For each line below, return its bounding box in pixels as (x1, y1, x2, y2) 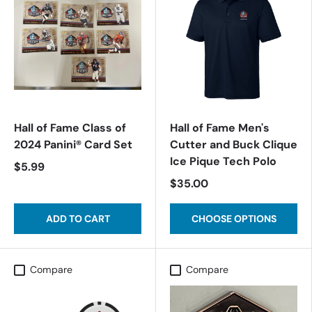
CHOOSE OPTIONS (191, 212, 276, 225)
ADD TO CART (45, 212, 110, 225)
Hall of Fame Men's (170, 120, 270, 135)
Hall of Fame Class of (14, 120, 126, 135)
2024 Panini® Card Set (14, 137, 132, 152)
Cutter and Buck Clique (170, 137, 297, 152)
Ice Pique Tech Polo (170, 154, 276, 169)
